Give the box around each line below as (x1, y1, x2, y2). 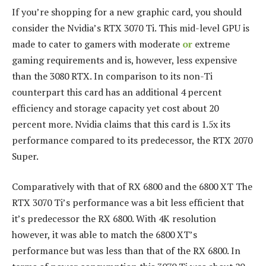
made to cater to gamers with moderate (12, 37, 182, 50)
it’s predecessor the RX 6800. (12, 212, 134, 226)
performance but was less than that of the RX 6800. (12, 244, 229, 258)
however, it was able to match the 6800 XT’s (12, 228, 197, 242)
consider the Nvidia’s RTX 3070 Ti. (12, 21, 156, 34)
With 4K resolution (136, 212, 216, 226)
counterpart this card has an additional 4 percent (12, 85, 221, 99)
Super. (12, 149, 39, 163)
